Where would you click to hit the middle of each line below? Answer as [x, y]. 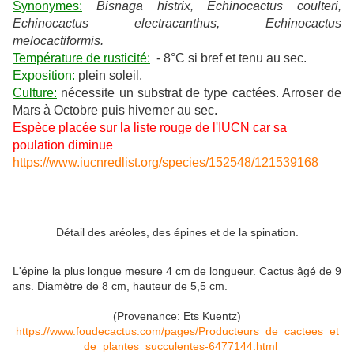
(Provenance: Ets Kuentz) [177, 316]
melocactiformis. [58, 41]
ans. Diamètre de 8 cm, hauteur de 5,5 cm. [120, 286]
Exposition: [44, 76]
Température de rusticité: [81, 58]
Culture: [35, 93]
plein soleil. [109, 76]
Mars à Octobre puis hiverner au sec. [115, 111]
